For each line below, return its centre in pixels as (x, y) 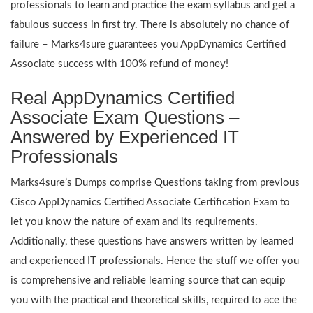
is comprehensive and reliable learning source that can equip (148, 280)
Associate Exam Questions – (125, 117)
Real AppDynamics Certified (123, 97)
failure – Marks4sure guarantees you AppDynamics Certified (148, 44)
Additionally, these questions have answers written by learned (152, 241)
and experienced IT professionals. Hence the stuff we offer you (155, 261)
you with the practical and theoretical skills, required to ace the (154, 300)
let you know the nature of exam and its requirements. (134, 221)
